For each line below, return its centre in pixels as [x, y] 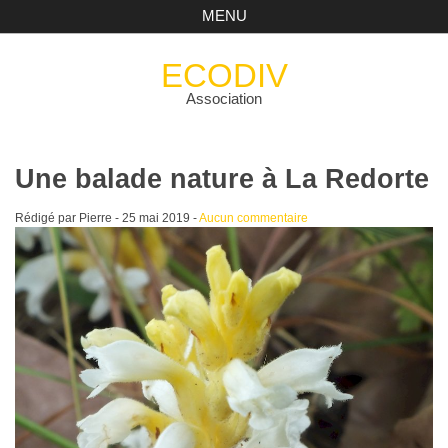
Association [224, 98]
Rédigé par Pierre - [68, 217]
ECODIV [224, 75]
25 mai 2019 [155, 217]
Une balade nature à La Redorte [221, 178]
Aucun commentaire [253, 217]
